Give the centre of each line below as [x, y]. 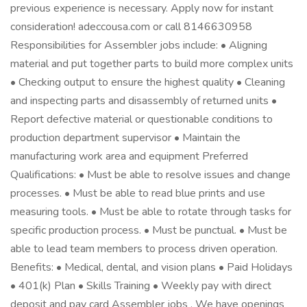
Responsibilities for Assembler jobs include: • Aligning [139, 45]
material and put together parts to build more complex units [152, 64]
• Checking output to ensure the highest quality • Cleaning [148, 82]
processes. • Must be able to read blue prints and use [138, 193]
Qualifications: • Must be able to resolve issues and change [150, 175]
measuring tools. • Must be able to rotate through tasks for [151, 212]
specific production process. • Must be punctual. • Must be [149, 230]
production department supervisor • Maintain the [125, 138]
